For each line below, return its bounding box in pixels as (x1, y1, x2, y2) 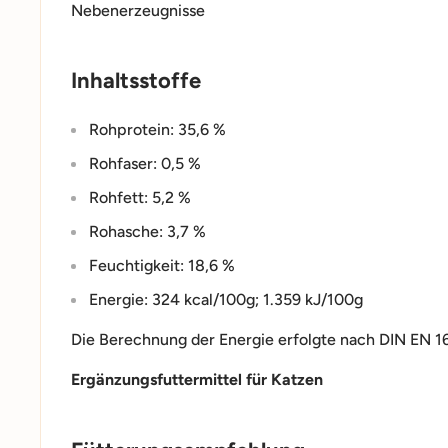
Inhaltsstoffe (71, 67, 201, 95)
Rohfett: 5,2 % (89, 187, 191, 207)
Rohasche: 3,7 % (89, 221, 206, 241)
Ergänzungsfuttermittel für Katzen (71, 370, 323, 390)
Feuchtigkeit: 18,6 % (89, 255, 235, 275)
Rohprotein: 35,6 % (89, 119, 226, 139)
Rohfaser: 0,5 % (89, 153, 201, 173)
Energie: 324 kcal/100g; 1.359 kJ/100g (89, 289, 363, 309)
